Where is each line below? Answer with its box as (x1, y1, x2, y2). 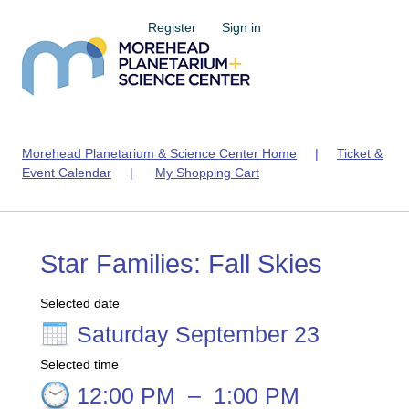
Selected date (40, 296, 120, 310)
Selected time (40, 357, 119, 372)
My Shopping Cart (155, 165, 259, 180)
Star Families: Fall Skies (40, 249, 322, 278)
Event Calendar (22, 165, 111, 180)
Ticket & (337, 146, 383, 161)
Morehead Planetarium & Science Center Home (22, 146, 297, 161)
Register (148, 20, 196, 35)
